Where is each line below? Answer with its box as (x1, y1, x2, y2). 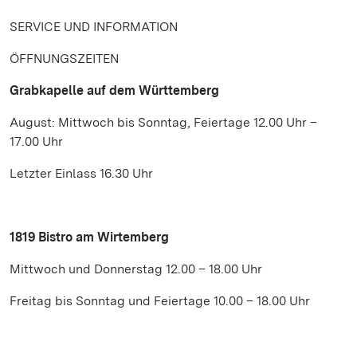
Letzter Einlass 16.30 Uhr (10, 166, 153, 181)
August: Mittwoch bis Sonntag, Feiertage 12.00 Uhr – (10, 115, 317, 130)
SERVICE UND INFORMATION (10, 19, 178, 34)
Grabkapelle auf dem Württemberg (10, 83, 219, 98)
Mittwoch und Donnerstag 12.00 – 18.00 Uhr (10, 261, 262, 277)
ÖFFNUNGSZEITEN (10, 51, 119, 66)
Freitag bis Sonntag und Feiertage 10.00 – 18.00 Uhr (10, 293, 310, 308)
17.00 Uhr (10, 134, 63, 149)
